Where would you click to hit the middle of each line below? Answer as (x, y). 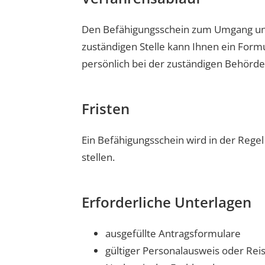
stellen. (98, 157)
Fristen (106, 109)
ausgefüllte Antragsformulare (173, 233)
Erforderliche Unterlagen (167, 202)
